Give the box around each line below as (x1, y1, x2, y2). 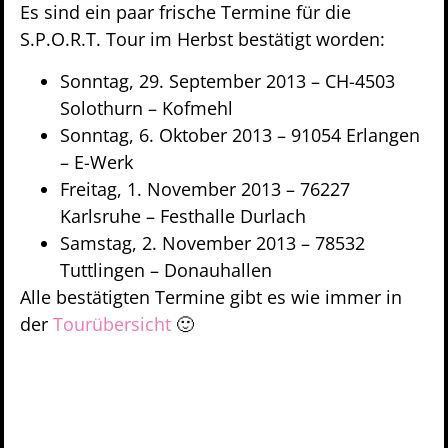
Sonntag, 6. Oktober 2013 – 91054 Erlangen (60, 122, 420, 147)
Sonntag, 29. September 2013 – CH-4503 (60, 68, 395, 93)
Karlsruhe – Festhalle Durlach (60, 203, 306, 228)
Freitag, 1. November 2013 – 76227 (60, 176, 350, 201)
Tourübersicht (53, 311, 171, 336)
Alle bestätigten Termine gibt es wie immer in (20, 284, 402, 309)
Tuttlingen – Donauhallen (60, 257, 272, 282)
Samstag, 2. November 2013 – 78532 (60, 230, 365, 255)
